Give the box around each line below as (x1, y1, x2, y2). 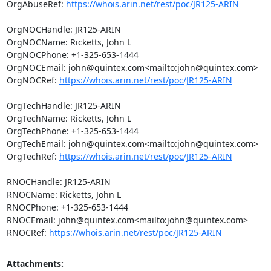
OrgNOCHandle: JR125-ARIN (6, 24, 121, 35)
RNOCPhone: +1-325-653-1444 (6, 201, 128, 213)
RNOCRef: (6, 227, 49, 238)
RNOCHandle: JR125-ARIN (6, 176, 111, 188)
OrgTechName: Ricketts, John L (6, 113, 131, 124)
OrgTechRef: (6, 151, 59, 162)
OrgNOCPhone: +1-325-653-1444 (6, 49, 139, 60)
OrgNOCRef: (6, 74, 59, 86)
